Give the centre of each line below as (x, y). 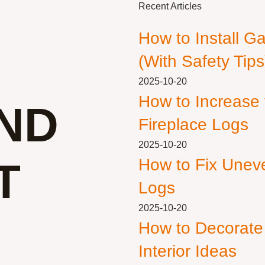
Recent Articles (170, 6)
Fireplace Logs (193, 125)
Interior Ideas (188, 251)
